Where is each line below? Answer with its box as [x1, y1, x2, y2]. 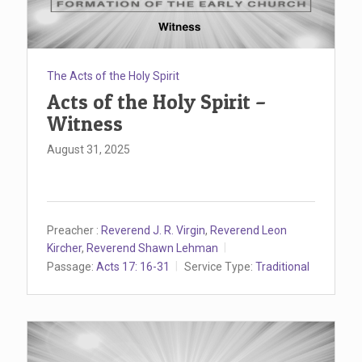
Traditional [255, 259, 309, 273]
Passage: [47, 259, 94, 273]
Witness [47, 112, 123, 137]
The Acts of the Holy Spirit [47, 69, 179, 83]
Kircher [47, 241, 82, 255]
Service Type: [184, 259, 253, 273]
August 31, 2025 [47, 143, 130, 157]
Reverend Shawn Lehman [86, 241, 218, 255]
